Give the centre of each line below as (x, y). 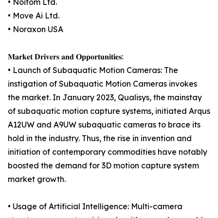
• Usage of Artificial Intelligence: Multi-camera (95, 207)
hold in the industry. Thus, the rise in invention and (100, 138)
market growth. (37, 179)
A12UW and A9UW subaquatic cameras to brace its (104, 125)
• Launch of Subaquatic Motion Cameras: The (93, 70)
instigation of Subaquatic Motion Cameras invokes (102, 84)
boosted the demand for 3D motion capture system (103, 166)
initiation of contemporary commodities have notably (108, 152)
